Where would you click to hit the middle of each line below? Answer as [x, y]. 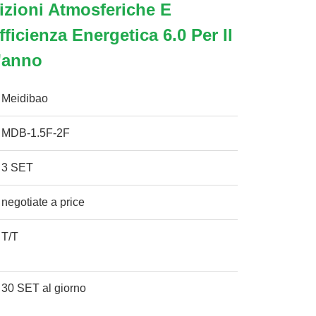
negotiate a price [43, 202]
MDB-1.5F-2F [36, 133]
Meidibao [25, 98]
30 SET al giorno [44, 288]
